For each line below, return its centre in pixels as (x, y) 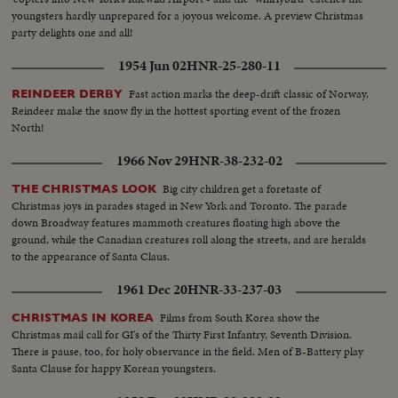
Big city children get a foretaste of (242, 188)
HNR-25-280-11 (233, 65)
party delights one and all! (73, 32)
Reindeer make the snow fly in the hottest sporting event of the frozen (176, 110)
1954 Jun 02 (152, 65)
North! (28, 127)
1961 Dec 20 (152, 289)
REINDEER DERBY (68, 93)
